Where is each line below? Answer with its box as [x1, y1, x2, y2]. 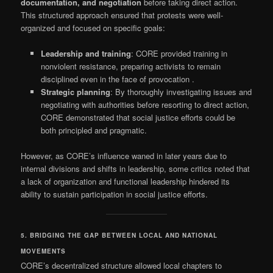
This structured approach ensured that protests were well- [21, 9, 224, 21]
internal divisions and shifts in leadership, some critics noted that [21, 163, 250, 175]
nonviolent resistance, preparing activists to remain [40, 60, 221, 73]
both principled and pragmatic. [40, 124, 147, 136]
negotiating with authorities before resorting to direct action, [40, 99, 249, 111]
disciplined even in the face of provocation [40, 73, 192, 85]
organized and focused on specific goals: [21, 22, 166, 34]
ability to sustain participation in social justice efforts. [21, 188, 208, 200]
